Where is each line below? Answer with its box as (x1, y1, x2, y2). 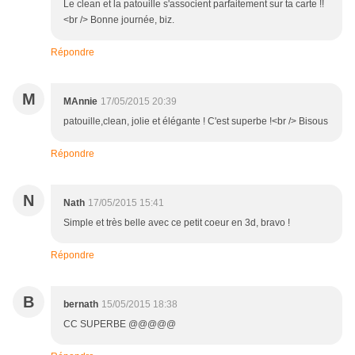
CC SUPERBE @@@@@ (63, 319, 176, 330)
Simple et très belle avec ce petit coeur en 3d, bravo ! (63, 217, 290, 229)
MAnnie (63, 96, 97, 108)
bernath (63, 299, 98, 311)
